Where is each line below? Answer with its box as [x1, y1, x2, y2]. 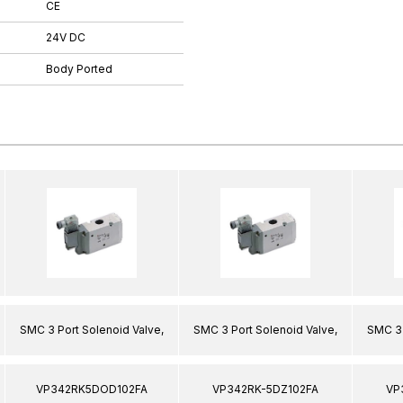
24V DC [46, 30, 85, 44]
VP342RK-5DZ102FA [212, 382, 318, 396]
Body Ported [46, 61, 112, 76]
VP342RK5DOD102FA [36, 382, 148, 396]
